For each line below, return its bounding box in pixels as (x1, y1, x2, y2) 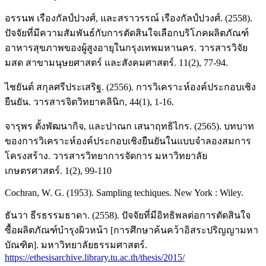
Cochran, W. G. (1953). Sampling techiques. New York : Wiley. (5, 187, 243, 198)
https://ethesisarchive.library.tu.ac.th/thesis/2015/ (5, 252, 185, 262)
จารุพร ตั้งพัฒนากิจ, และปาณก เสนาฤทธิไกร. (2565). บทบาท (5, 121, 254, 131)
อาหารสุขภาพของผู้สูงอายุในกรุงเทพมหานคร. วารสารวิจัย (5, 42, 248, 53)
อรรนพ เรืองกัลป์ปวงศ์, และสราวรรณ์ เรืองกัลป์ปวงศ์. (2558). (5, 12, 252, 23)
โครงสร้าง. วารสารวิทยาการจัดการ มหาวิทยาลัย (5, 150, 207, 161)
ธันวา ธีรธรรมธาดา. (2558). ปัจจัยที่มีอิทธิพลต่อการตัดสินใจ (5, 210, 251, 220)
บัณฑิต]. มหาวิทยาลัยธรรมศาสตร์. (5, 239, 147, 250)
